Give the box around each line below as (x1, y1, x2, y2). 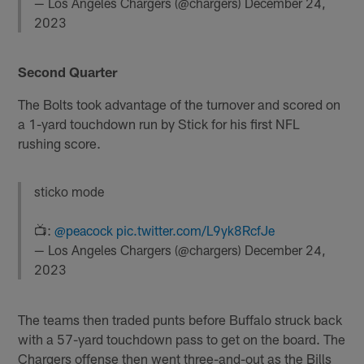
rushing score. (18, 135, 102, 152)
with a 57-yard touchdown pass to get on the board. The (18, 330, 346, 347)
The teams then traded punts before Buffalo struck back (18, 310, 343, 327)
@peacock (54, 223, 114, 239)
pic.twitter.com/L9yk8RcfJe (116, 223, 275, 239)
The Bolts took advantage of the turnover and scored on (18, 96, 341, 113)
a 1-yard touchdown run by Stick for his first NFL (18, 115, 301, 132)
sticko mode (34, 184, 105, 200)
